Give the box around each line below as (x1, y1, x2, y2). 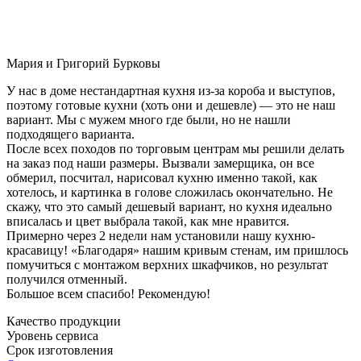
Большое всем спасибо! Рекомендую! (6, 286, 210, 301)
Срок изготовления (6, 342, 113, 357)
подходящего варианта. (6, 127, 135, 141)
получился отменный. (6, 272, 127, 286)
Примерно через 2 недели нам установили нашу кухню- (6, 228, 315, 243)
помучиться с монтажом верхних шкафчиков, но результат (6, 257, 328, 272)
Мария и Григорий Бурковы (6, 56, 160, 70)
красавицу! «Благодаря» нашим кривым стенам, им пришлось (6, 243, 348, 257)
